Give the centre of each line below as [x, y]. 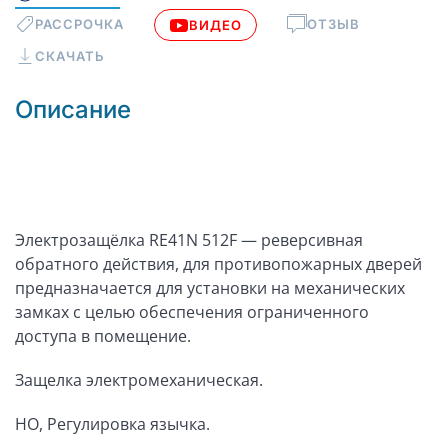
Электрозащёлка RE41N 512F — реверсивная [189, 240]
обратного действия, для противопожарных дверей [218, 264]
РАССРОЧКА [79, 23]
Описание [73, 109]
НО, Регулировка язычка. [112, 424]
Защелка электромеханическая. [139, 380]
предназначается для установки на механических [210, 288]
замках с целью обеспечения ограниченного [192, 312]
